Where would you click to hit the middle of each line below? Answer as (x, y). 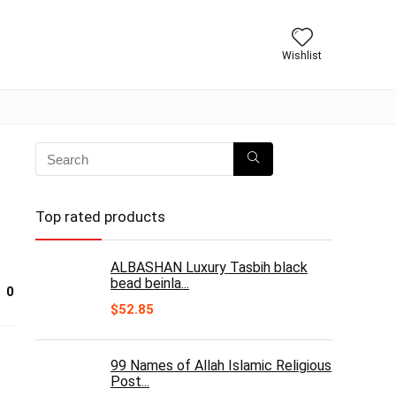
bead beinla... (150, 283)
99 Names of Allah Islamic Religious (221, 366)
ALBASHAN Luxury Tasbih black (209, 267)
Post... (130, 381)
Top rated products (100, 217)
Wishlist (302, 56)
